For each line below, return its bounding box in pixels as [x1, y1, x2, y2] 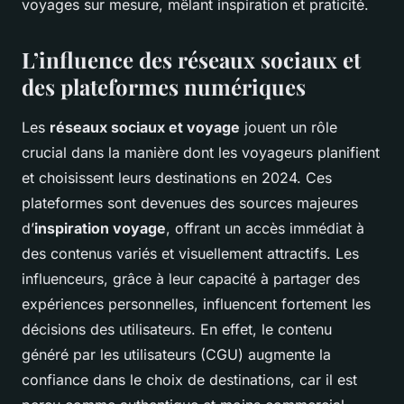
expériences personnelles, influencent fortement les [22, 295, 371, 314]
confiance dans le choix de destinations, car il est [22, 371, 357, 390]
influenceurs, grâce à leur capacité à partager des [22, 270, 360, 289]
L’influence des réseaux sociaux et [22, 45, 361, 75]
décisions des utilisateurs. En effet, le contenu [22, 320, 332, 339]
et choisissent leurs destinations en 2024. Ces [22, 169, 332, 188]
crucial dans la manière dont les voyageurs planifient [22, 143, 380, 162]
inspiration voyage [34, 219, 166, 238]
